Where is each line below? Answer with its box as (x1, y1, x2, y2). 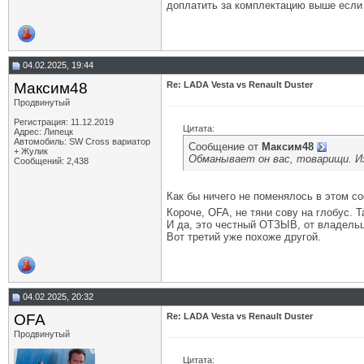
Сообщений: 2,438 (14, 156, 89, 166)
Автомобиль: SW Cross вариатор (14, 136, 150, 146)
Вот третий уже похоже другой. (167, 231, 321, 243)
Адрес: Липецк (14, 127, 73, 136)
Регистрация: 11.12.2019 (14, 117, 114, 127)
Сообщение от (188, 141, 262, 153)
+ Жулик (14, 146, 48, 156)
